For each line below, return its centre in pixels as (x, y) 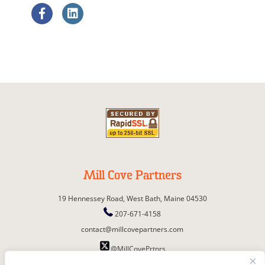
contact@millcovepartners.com (132, 230)
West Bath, (144, 199)
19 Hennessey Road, (91, 199)
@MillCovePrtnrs (138, 249)
